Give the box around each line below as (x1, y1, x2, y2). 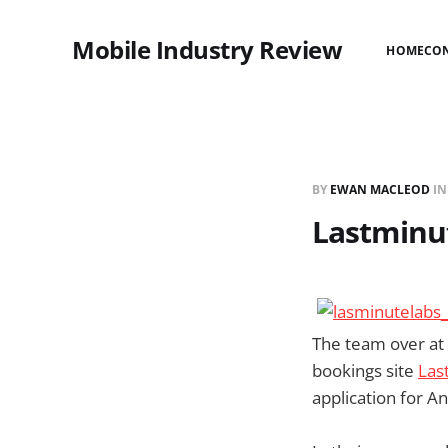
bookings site (312, 359, 418, 382)
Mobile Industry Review (72, 33, 343, 66)
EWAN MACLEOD (330, 181, 430, 198)
